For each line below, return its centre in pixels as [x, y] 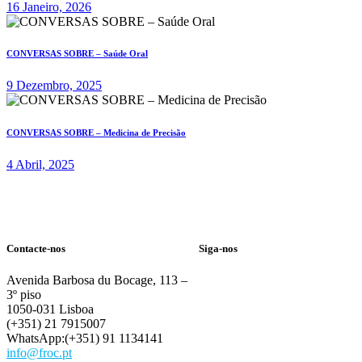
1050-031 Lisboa [50, 309]
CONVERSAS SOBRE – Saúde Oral [77, 54]
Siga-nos [218, 248]
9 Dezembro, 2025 [54, 86]
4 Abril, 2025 [40, 165]
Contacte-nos [36, 248]
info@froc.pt [39, 352]
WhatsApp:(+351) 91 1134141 [85, 338]
